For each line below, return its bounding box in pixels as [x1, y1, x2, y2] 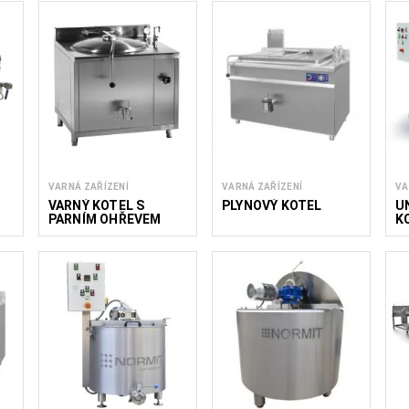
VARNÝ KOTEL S [47, 198, 145, 214]
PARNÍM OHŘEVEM [47, 212, 162, 227]
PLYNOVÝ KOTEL [221, 198, 322, 214]
